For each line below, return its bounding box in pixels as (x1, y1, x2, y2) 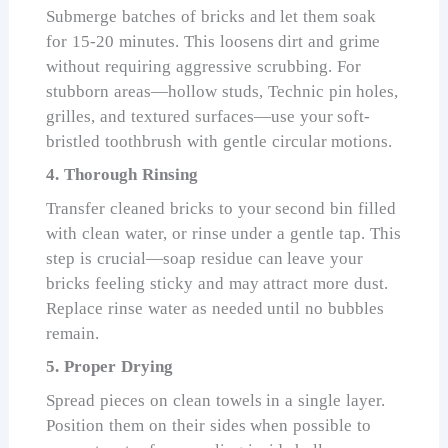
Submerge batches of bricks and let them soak (46, 6, 377, 26)
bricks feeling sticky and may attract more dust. (46, 273, 389, 293)
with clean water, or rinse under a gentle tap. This (46, 223, 401, 243)
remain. (46, 323, 100, 343)
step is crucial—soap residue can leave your (46, 248, 364, 268)
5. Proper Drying (46, 357, 173, 377)
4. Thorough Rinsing (46, 165, 198, 185)
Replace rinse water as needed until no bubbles (46, 298, 385, 318)
